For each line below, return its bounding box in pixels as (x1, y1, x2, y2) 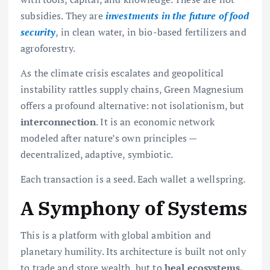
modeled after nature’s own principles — (20, 131, 197, 145)
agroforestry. (20, 41, 75, 55)
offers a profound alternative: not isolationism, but (20, 98, 245, 112)
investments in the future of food (105, 8, 250, 22)
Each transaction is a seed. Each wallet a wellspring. (20, 172, 246, 186)
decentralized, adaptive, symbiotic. (20, 147, 174, 161)
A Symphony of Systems (20, 195, 248, 221)
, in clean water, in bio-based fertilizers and (55, 25, 246, 39)
